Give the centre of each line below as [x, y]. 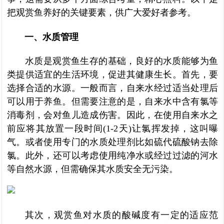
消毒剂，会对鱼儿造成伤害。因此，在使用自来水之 [112, 115]
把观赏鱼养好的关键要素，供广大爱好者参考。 [101, 12]
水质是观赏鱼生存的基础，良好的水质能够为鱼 [121, 61]
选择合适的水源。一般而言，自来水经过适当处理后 [112, 88]
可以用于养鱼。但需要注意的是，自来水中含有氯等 [112, 101]
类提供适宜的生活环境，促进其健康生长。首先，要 [112, 74]
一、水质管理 [43, 37]
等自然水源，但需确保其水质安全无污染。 [92, 169]
